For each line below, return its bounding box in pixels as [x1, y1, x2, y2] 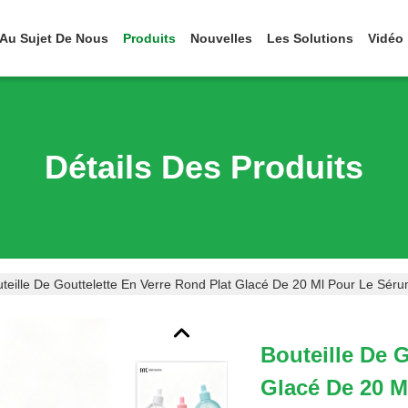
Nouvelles [190, 31, 252, 46]
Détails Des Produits [45, 148, 363, 186]
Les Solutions [267, 31, 353, 46]
